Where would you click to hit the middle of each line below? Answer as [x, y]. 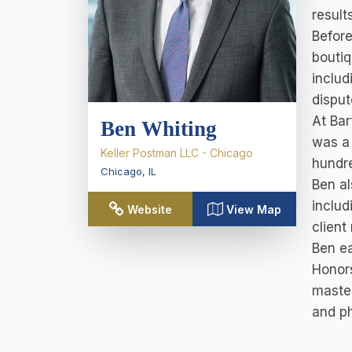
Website [149, 209]
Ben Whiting [159, 129]
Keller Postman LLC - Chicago [177, 153]
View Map [253, 209]
